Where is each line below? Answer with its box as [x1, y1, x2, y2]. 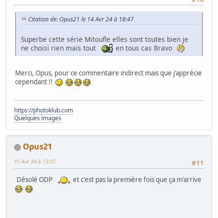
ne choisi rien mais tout [21, 43, 102, 53]
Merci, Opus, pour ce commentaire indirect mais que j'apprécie [15, 68, 202, 77]
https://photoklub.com [14, 106, 73, 115]
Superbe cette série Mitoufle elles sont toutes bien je [21, 34, 188, 44]
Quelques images [14, 114, 61, 123]
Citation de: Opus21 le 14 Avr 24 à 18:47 [28, 15, 134, 24]
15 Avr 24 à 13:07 [14, 158, 55, 165]
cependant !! [15, 77, 55, 86]
